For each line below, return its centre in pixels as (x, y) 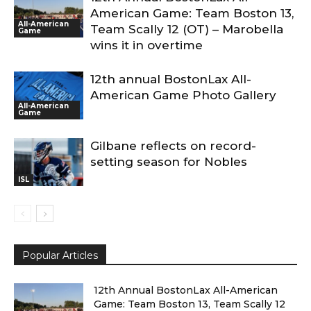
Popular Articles (60, 256)
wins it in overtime (146, 45)
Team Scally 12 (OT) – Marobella (187, 30)
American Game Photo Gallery (183, 95)
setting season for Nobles (169, 162)
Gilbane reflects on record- (173, 146)
